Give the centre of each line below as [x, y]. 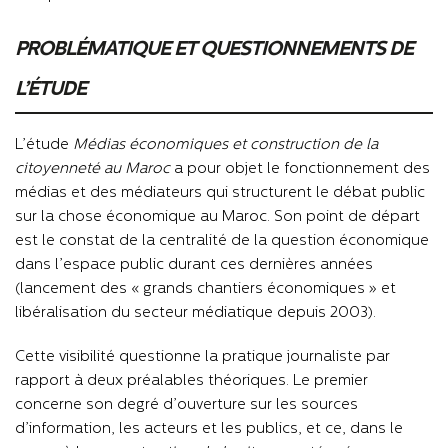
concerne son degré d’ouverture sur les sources [186, 405]
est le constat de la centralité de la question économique [222, 241]
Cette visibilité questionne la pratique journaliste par [202, 357]
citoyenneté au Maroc [92, 169]
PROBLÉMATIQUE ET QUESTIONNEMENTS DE [214, 49]
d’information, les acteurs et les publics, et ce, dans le [209, 429]
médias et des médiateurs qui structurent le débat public [220, 193]
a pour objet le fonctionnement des [300, 169]
